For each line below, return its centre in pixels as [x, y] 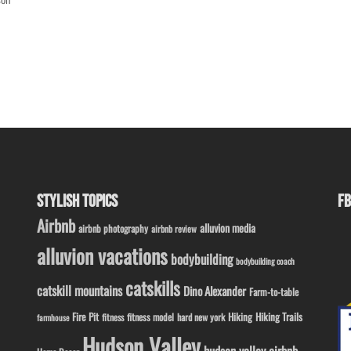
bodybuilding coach [266, 261]
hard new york [201, 317]
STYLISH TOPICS [78, 202]
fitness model [151, 317]
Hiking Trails [279, 317]
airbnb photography [114, 229]
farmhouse [53, 318]
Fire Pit [86, 317]
